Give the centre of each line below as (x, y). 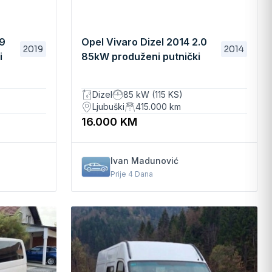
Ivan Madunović (144, 161)
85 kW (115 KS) (153, 94)
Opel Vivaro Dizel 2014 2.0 (144, 42)
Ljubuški (108, 107)
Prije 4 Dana (131, 174)
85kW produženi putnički (141, 56)
